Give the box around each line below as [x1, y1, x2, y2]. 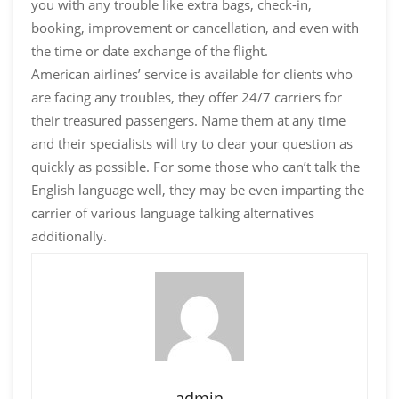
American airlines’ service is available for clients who [31, 65, 353, 84]
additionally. [31, 227, 107, 246]
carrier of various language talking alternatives [31, 204, 314, 223]
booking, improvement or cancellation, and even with [31, 19, 359, 37]
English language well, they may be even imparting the [31, 181, 364, 199]
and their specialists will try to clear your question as [31, 134, 353, 153]
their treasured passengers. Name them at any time [31, 111, 346, 130]
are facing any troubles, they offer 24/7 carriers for [31, 88, 342, 107]
